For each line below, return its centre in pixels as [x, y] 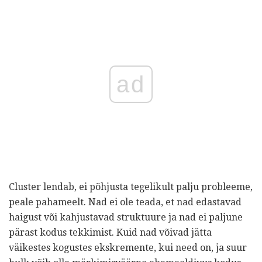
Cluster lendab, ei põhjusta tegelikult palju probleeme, [131, 187]
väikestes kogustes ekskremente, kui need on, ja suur [128, 247]
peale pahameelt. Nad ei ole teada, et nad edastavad [125, 202]
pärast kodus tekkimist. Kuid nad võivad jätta [110, 232]
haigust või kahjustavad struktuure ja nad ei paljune [126, 217]
